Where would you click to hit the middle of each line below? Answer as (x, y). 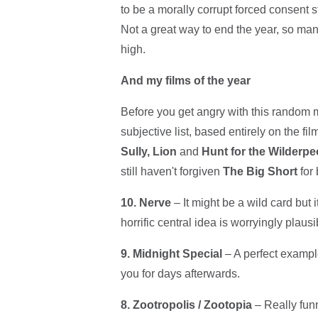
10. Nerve (146, 203)
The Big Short (258, 172)
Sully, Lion (150, 152)
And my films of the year (185, 81)
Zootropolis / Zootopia (192, 305)
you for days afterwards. (180, 274)
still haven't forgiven (170, 172)
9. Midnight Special (171, 254)
